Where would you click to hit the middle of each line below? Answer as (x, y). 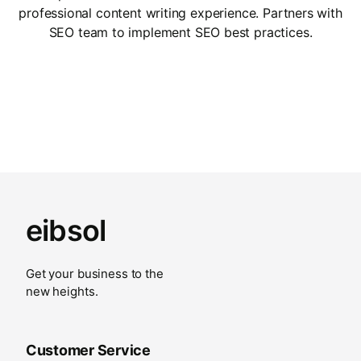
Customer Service (88, 350)
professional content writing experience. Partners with (180, 12)
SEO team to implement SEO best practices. (180, 32)
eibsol (66, 230)
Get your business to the (95, 274)
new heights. (62, 291)
